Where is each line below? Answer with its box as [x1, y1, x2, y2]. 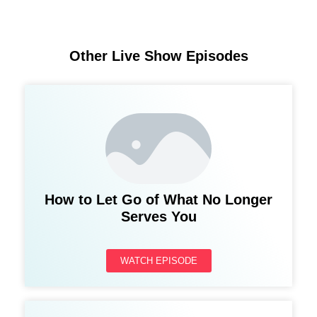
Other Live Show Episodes [69, 47, 248, 64]
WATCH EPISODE [120, 255, 197, 266]
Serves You [120, 208, 197, 224]
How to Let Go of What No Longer [45, 191, 272, 207]
